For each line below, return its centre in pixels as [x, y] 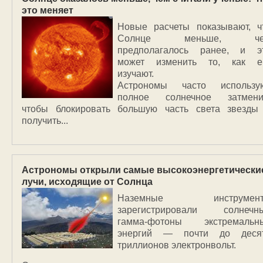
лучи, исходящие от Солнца [87, 182]
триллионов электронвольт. [177, 245]
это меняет [48, 10]
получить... [45, 120]
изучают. [136, 73]
